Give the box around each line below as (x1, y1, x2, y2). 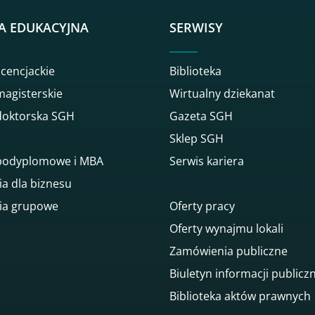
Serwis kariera (169, 153, 244, 169)
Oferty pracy (169, 198, 235, 214)
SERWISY (169, 19, 223, 37)
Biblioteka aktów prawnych (169, 288, 311, 304)
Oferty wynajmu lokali (169, 220, 283, 236)
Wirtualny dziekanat (169, 85, 275, 101)
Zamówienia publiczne (169, 243, 288, 259)
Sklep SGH (169, 130, 224, 146)
